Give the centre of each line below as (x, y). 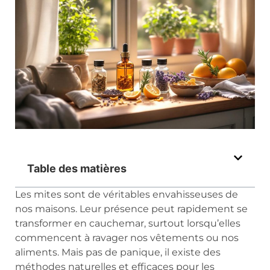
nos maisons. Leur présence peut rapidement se (131, 209)
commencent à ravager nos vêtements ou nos (127, 238)
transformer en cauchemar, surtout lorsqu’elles (128, 224)
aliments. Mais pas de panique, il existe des (118, 253)
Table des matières (77, 169)
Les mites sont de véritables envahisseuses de (127, 195)
